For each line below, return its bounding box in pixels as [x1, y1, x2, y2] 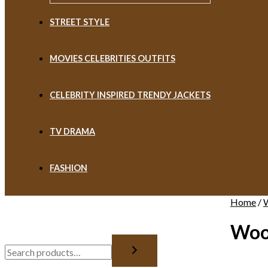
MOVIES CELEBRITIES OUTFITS [50, 53, 175, 63]
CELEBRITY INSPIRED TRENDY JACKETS [50, 90, 211, 100]
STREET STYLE [50, 17, 109, 27]
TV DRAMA [50, 126, 95, 136]
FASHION [50, 163, 87, 173]
